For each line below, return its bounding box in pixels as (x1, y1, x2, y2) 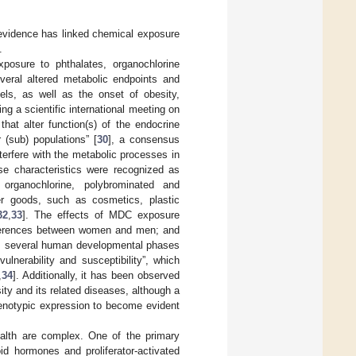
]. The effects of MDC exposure (22, 209, 180, 222)
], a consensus (107, 133, 180, 146)
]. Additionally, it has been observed (12, 269, 180, 282)
